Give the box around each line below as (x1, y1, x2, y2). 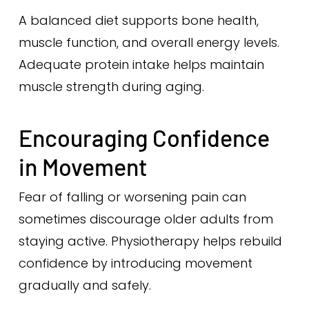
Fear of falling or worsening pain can (18, 188, 246, 206)
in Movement (18, 152, 148, 181)
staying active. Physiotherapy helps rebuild (18, 232, 282, 250)
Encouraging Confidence (18, 123, 270, 152)
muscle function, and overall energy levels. (18, 34, 279, 51)
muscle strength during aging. (18, 78, 204, 95)
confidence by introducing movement (18, 255, 252, 272)
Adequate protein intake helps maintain (18, 56, 264, 73)
